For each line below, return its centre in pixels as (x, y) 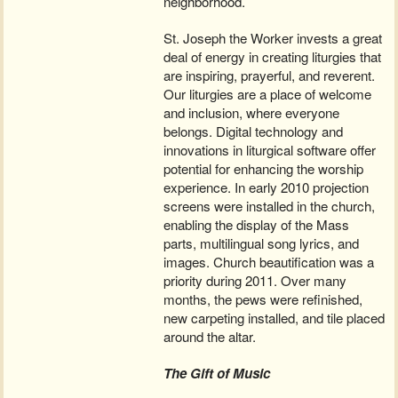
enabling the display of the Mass (257, 225)
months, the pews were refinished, (263, 299)
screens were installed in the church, (270, 206)
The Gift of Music (217, 374)
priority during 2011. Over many (255, 281)
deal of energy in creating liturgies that (273, 57)
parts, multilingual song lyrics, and (262, 243)
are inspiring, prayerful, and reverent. (270, 76)
